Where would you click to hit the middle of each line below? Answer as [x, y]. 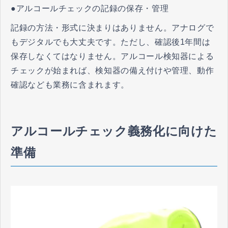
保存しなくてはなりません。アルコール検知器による [112, 56]
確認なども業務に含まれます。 [70, 85]
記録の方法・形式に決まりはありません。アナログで [112, 28]
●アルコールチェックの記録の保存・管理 [90, 9]
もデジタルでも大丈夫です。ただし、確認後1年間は [111, 42]
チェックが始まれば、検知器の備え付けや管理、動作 [112, 71]
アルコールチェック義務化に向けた [114, 131]
